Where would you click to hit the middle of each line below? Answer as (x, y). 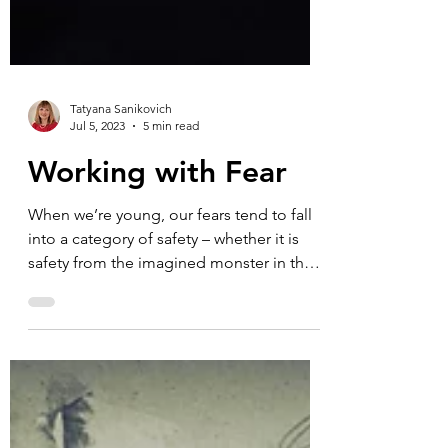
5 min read (171, 269)
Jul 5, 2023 (97, 269)
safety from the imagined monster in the (170, 406)
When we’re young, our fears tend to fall (170, 358)
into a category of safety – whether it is (163, 382)
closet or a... (71, 430)
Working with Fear (157, 316)
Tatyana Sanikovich (121, 252)
